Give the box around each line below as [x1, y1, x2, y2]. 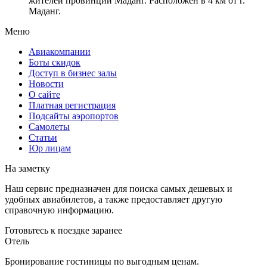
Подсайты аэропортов [29, 110, 119, 121]
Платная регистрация [29, 100, 116, 110]
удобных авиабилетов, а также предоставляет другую [5, 194, 222, 204]
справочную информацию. [5, 204, 114, 215]
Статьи [29, 132, 57, 142]
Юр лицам [29, 142, 71, 153]
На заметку [5, 163, 50, 173]
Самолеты [29, 121, 70, 132]
